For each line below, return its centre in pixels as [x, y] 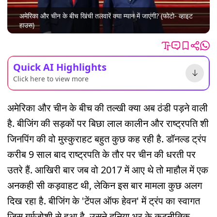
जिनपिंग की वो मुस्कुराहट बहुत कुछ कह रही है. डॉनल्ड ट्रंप [107, 139]
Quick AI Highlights [60, 67]
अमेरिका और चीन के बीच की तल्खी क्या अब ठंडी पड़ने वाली [108, 108]
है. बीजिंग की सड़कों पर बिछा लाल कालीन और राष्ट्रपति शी [108, 123]
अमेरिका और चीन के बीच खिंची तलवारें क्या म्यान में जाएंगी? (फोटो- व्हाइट [106, 16]
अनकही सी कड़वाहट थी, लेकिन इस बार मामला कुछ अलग [105, 185]
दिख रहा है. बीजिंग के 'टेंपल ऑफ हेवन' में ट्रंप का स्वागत [104, 201]
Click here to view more [51, 78]
